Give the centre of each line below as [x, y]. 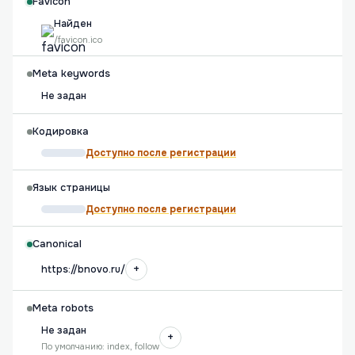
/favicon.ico [78, 40]
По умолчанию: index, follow [100, 346]
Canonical [57, 244]
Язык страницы [71, 188]
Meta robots [63, 308]
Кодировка [61, 132]
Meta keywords [71, 74]
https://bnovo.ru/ [83, 269]
